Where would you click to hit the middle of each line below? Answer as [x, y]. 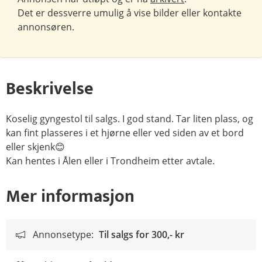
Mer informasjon [70, 196]
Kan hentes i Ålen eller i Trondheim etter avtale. [110, 161]
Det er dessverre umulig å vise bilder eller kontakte [130, 13]
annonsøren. [46, 27]
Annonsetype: [63, 235]
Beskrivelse [50, 89]
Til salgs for [125, 235]
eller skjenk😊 [35, 147]
